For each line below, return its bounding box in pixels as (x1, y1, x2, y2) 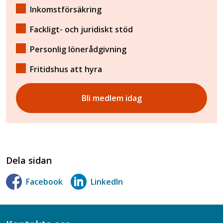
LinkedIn (91, 176, 123, 187)
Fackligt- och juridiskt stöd (30, 24, 133, 35)
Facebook (26, 176, 63, 187)
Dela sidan (6, 154, 52, 166)
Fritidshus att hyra (30, 64, 102, 75)
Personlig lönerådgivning (30, 44, 126, 55)
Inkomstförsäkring (30, 4, 102, 15)
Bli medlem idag (81, 93, 142, 104)
